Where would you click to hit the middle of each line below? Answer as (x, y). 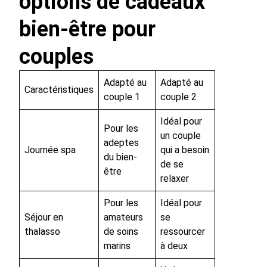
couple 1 (122, 97)
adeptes (121, 142)
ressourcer (183, 231)
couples (56, 56)
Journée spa (50, 150)
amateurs (123, 217)
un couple (181, 135)
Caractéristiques (59, 89)
